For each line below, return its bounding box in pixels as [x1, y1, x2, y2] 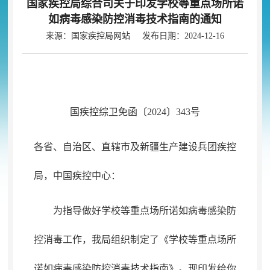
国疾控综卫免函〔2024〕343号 [69, 107, 200, 117]
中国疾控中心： [52, 171, 121, 181]
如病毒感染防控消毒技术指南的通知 [48, 13, 222, 25]
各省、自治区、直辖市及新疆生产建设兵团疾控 [33, 142, 236, 152]
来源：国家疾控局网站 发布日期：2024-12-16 [45, 31, 224, 40]
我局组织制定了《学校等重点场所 [91, 234, 236, 245]
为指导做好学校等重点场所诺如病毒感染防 [52, 206, 236, 216]
